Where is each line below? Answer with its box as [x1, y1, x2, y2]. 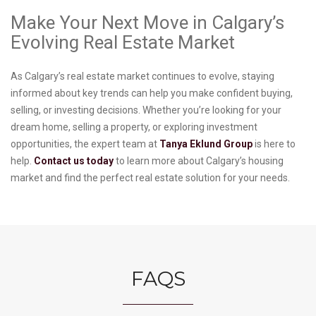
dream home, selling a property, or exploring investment [11, 121, 257, 133]
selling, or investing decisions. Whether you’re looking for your [11, 104, 281, 116]
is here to [253, 138, 296, 150]
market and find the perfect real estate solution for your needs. [11, 172, 292, 184]
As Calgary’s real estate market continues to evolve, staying [11, 71, 274, 83]
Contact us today [34, 155, 114, 167]
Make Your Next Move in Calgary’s [11, 12, 284, 34]
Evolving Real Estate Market [11, 32, 239, 54]
